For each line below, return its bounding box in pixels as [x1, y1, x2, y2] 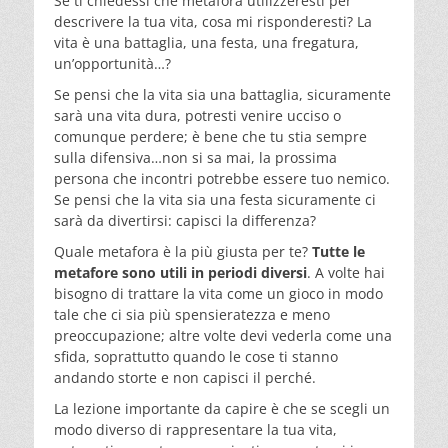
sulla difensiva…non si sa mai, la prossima [54, 147, 337, 167]
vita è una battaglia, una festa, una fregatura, [54, 32, 359, 52]
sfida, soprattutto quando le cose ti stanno [54, 346, 338, 366]
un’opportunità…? [54, 53, 171, 73]
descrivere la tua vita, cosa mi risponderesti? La [54, 11, 372, 31]
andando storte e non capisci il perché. [54, 367, 316, 387]
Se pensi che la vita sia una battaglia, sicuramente [54, 84, 391, 104]
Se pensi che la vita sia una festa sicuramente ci [54, 189, 376, 209]
